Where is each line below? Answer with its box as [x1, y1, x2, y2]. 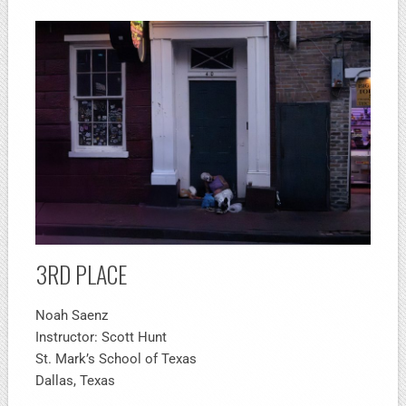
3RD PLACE [35, 256, 127, 292]
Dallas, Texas [35, 372, 115, 389]
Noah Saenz [35, 306, 108, 324]
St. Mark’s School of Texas [35, 350, 197, 367]
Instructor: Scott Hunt [35, 328, 167, 345]
